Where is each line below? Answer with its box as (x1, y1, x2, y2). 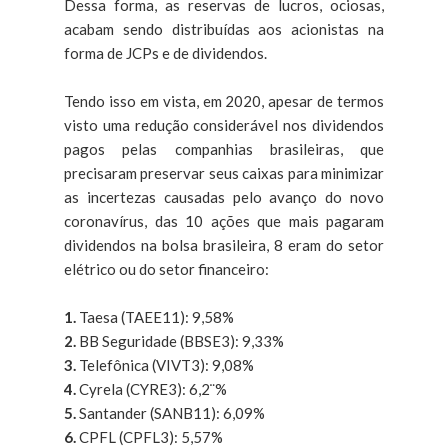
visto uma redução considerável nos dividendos (64, 116, 384, 135)
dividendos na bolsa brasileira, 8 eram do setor (64, 236, 384, 255)
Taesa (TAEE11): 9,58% (79, 308, 234, 327)
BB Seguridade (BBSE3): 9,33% (79, 332, 284, 351)
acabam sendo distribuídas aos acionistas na (64, 20, 384, 39)
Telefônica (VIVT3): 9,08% (79, 356, 254, 375)
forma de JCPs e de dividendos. (64, 44, 267, 63)
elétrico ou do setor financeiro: (64, 260, 269, 279)
